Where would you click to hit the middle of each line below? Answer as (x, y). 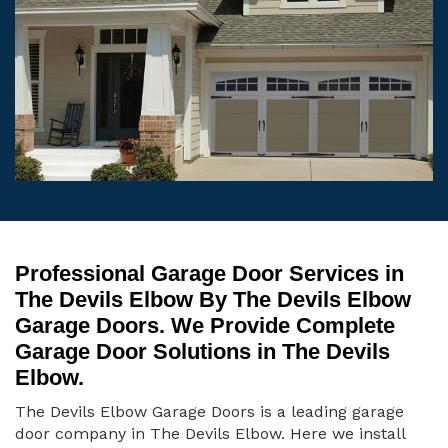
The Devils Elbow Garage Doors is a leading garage (209, 412)
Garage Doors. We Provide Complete (205, 326)
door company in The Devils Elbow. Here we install (210, 434)
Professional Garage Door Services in (209, 274)
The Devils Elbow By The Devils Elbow (213, 300)
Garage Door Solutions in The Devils (202, 352)
